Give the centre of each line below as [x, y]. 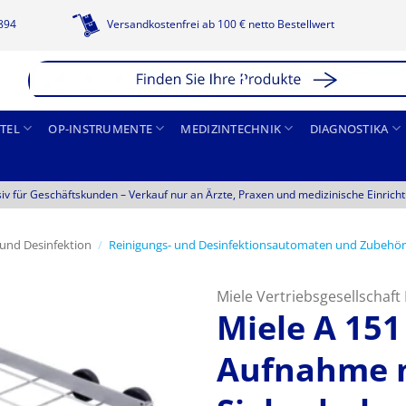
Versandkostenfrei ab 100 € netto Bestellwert [219, 24]
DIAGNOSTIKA [349, 128]
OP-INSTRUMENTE [101, 128]
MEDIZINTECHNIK [231, 128]
